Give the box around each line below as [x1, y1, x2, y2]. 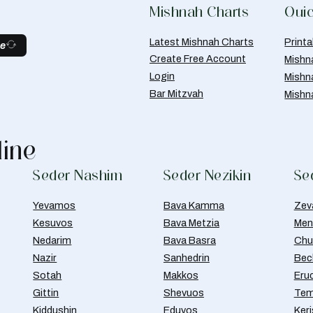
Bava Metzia [163, 217, 219, 229]
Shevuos [163, 287, 204, 299]
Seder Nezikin [163, 166, 252, 184]
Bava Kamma [163, 200, 224, 212]
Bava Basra [163, 235, 216, 247]
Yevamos [33, 200, 76, 212]
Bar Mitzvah [150, 88, 203, 100]
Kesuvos [33, 217, 73, 229]
